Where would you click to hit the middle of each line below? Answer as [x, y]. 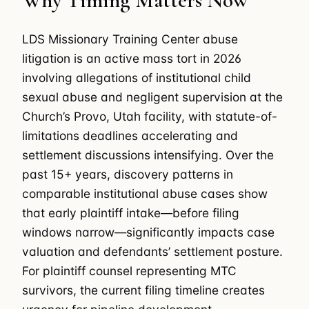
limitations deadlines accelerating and [130, 135]
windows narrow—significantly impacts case [148, 232]
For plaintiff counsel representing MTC [129, 270]
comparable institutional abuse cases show [145, 193]
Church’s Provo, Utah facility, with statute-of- [150, 116]
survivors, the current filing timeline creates [143, 290]
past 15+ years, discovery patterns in [128, 174]
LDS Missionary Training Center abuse [130, 39]
